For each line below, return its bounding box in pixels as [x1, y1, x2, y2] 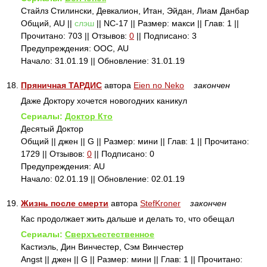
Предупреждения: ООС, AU [21, 44, 129, 53]
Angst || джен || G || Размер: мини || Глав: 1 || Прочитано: [21, 254, 243, 264]
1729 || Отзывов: [21, 149, 87, 159]
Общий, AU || [21, 18, 74, 28]
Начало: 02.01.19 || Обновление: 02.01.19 [21, 174, 185, 184]
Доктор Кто [65, 111, 113, 121]
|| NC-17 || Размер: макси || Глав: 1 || [94, 18, 239, 28]
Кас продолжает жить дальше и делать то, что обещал [21, 214, 234, 223]
